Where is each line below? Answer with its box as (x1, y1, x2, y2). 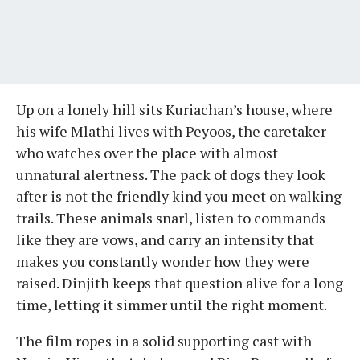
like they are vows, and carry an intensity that (16, 229, 314, 249)
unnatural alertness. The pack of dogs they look (16, 164, 325, 184)
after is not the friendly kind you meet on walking (16, 186, 342, 206)
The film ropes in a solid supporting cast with (16, 330, 312, 350)
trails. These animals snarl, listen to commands (16, 207, 325, 227)
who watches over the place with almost (16, 142, 278, 162)
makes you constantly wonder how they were (16, 251, 309, 271)
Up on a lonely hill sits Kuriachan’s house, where (16, 99, 333, 119)
